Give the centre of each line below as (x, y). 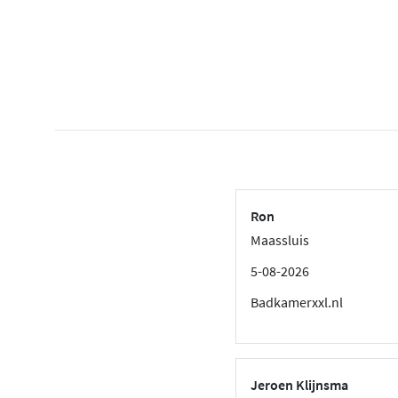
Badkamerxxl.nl (297, 302)
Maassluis (280, 239)
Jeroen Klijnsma (300, 384)
